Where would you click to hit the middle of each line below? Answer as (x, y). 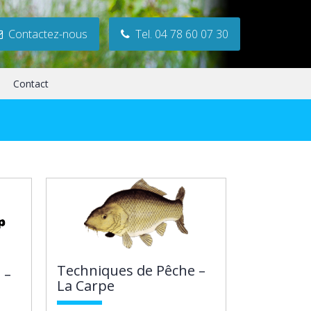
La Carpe (86, 286)
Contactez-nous (45, 34)
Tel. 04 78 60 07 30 (179, 34)
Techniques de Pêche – (131, 270)
